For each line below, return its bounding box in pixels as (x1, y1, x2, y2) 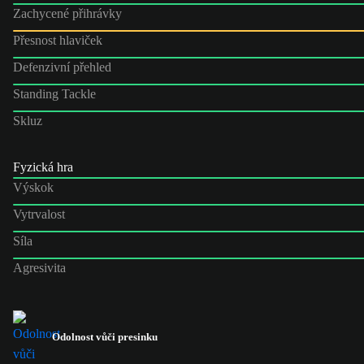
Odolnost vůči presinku (52, 330, 158, 343)
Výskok (13, 180, 54, 194)
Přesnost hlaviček (13, 32, 102, 47)
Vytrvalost (13, 206, 65, 221)
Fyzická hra (13, 159, 73, 174)
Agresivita (13, 260, 66, 275)
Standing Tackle (13, 86, 96, 101)
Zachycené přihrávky (13, 6, 122, 20)
